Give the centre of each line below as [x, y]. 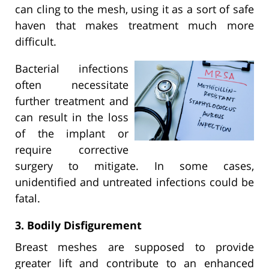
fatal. [28, 198]
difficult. [36, 41]
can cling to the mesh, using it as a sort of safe [134, 9]
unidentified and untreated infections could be [134, 182]
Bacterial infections [72, 68]
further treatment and [72, 101]
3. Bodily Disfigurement [78, 225]
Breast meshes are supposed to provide [134, 246]
